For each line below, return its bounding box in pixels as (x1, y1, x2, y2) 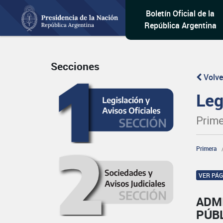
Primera (196, 144, 218, 152)
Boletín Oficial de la (146, 8, 215, 19)
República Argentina (144, 20, 217, 31)
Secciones (51, 59, 100, 74)
